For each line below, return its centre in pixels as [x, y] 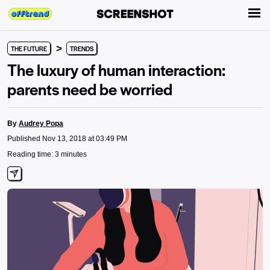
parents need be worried [90, 89]
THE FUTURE [29, 49]
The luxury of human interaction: [116, 69]
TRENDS [82, 49]
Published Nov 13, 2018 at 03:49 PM [67, 139]
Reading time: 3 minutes [47, 154]
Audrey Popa [41, 124]
